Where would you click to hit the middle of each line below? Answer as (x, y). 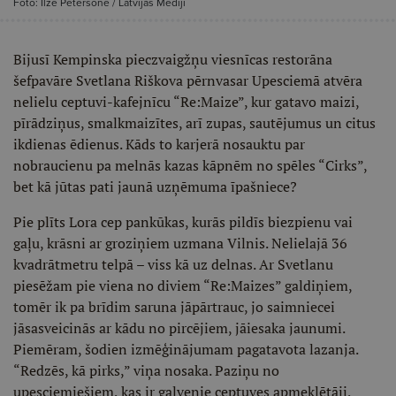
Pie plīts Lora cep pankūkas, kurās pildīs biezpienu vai (183, 222)
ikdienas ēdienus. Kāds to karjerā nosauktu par (159, 144)
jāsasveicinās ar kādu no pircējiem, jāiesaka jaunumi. (179, 328)
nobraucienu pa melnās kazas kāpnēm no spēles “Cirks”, (190, 165)
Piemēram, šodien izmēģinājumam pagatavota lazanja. (186, 349)
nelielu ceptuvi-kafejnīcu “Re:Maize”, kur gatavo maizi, (186, 102)
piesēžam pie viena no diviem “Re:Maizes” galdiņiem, (183, 286)
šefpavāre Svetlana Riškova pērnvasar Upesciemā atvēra (188, 80)
